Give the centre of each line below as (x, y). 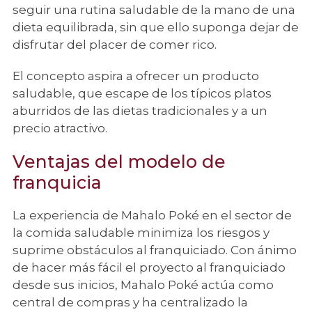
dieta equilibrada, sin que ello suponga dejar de (156, 27)
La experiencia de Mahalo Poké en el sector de (152, 215)
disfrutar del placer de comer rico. (116, 45)
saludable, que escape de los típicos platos (142, 93)
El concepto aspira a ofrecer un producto (136, 76)
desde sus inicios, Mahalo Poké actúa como (143, 285)
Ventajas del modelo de (119, 162)
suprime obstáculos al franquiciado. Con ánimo (155, 250)
